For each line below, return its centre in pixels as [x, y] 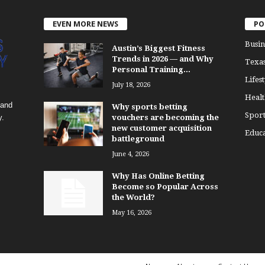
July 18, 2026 [131, 85]
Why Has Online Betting [158, 176]
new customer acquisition [161, 128]
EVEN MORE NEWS [85, 24]
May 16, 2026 [131, 213]
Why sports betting [149, 107]
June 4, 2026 [130, 154]
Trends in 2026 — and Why [162, 59]
